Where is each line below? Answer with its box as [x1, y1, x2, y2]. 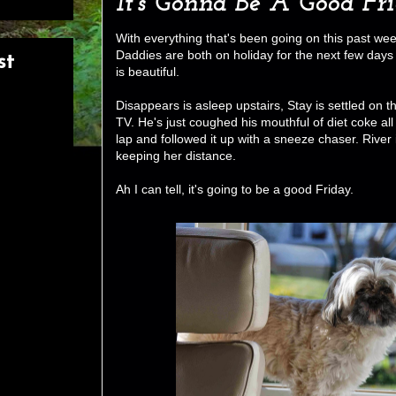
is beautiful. [116, 64, 179, 79]
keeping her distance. [116, 148, 236, 163]
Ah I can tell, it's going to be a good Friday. [116, 181, 354, 196]
